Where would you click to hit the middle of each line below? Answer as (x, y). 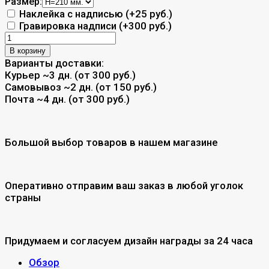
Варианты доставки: (54, 63)
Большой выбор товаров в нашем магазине (111, 142)
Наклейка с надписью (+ (76, 14)
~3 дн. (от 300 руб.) (89, 75)
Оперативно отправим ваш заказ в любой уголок (124, 185)
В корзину (28, 50)
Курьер (24, 75)
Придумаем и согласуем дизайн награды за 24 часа (129, 240)
